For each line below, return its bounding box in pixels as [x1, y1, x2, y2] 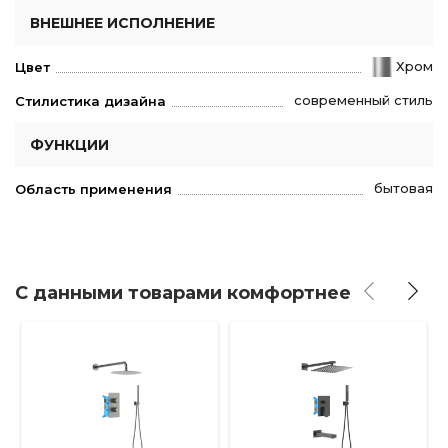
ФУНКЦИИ [30, 136, 109, 155]
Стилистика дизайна [15, 93, 166, 110]
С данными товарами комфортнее [15, 282, 351, 305]
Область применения [15, 181, 172, 198]
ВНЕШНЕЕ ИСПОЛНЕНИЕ [30, 13, 215, 32]
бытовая [374, 180, 433, 197]
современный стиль [294, 91, 433, 108]
